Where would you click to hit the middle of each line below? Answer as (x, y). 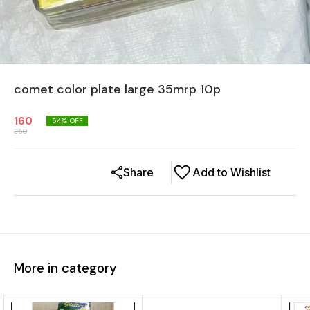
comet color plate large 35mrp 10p (117, 89)
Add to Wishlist (231, 172)
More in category (65, 268)
